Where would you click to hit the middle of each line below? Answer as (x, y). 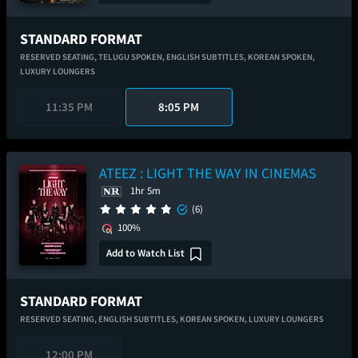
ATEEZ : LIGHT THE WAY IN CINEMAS (208, 173)
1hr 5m (145, 191)
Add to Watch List (145, 253)
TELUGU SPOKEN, (132, 57)
